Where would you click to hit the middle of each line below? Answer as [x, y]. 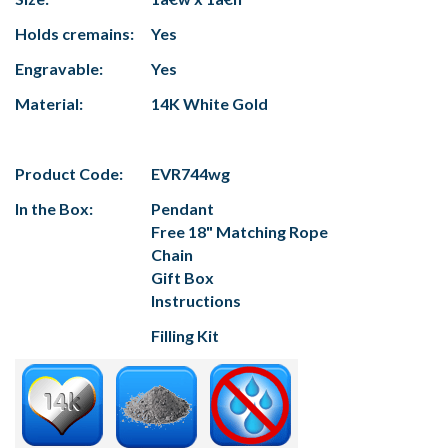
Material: [49, 104]
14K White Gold [209, 104]
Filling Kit [185, 336]
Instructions [196, 301]
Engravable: [59, 69]
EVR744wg [190, 174]
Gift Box [182, 278]
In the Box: [54, 209]
